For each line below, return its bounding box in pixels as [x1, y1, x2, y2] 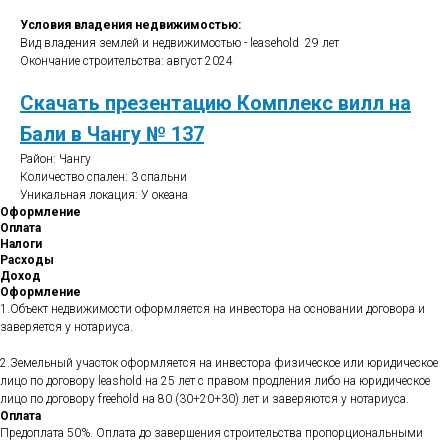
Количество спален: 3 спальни [20, 170, 187, 185]
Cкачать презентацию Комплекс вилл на [20, 91, 411, 116]
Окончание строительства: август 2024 [20, 54, 233, 69]
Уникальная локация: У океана [20, 188, 188, 203]
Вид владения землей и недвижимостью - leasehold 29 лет [20, 36, 339, 51]
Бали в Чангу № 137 [20, 122, 204, 147]
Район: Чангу [20, 152, 91, 167]
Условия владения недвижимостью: [20, 18, 241, 33]
